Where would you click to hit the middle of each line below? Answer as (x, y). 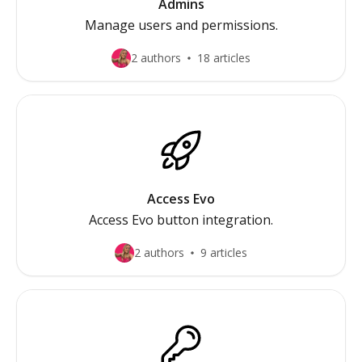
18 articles (224, 58)
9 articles (224, 253)
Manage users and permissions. (181, 25)
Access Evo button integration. (181, 220)
